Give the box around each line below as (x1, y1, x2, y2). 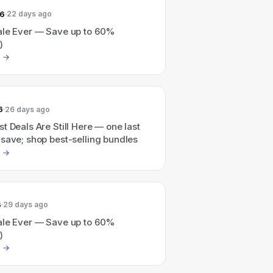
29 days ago (2, 200, 48, 209)
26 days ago (4, 104, 50, 114)
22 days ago (6, 9, 52, 18)
